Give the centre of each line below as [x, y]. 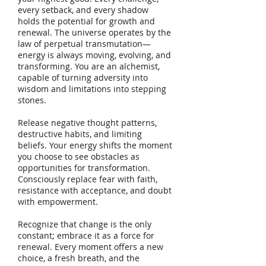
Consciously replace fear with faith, [88, 179]
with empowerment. [58, 202]
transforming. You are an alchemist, [89, 66]
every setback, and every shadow [83, 10]
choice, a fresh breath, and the [79, 258]
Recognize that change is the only [85, 224]
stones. [32, 100]
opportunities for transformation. [84, 168]
